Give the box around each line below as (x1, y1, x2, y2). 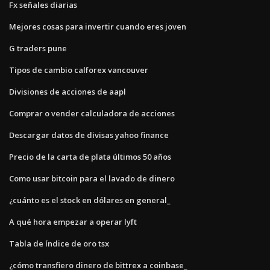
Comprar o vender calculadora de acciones (9, 107, 175, 119)
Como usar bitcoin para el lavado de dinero (9, 172, 175, 184)
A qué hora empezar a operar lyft (9, 216, 137, 227)
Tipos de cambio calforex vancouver (9, 64, 148, 75)
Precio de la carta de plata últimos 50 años (9, 151, 171, 162)
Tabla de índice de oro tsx (9, 237, 109, 249)
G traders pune (9, 42, 67, 54)
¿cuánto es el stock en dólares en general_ (9, 194, 171, 206)
